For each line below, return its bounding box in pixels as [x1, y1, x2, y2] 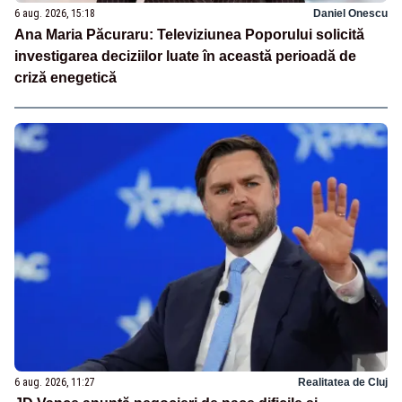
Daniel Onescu [313, 7, 388, 21]
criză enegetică [14, 70, 117, 86]
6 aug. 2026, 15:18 [14, 7, 95, 21]
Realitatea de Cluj [298, 375, 388, 389]
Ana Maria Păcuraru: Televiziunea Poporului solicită [14, 27, 364, 43]
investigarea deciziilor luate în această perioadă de [14, 48, 356, 65]
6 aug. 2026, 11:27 [14, 375, 95, 389]
